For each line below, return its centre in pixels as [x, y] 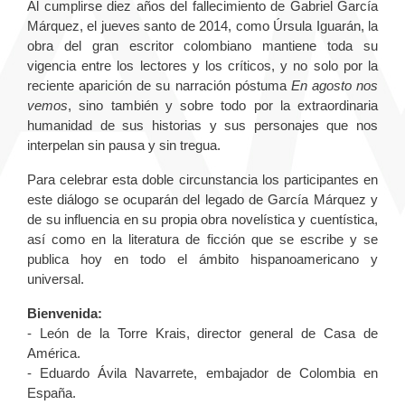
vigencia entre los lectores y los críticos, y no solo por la [202, 66]
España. [53, 393]
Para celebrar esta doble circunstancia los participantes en [202, 180]
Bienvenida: [65, 314]
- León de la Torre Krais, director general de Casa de [202, 334]
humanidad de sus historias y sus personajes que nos [202, 126]
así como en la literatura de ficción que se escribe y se [202, 240]
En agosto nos [334, 86]
